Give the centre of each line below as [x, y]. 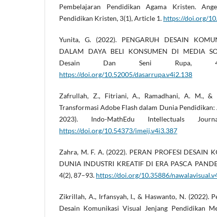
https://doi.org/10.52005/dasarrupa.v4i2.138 [126, 75]
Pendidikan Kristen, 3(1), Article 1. [111, 18]
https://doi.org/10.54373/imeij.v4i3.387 [118, 131]
